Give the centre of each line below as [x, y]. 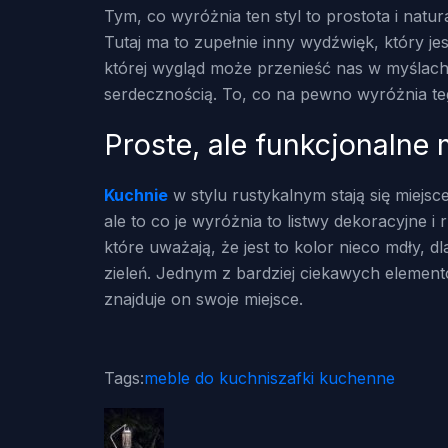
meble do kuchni [207, 378]
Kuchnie [136, 195]
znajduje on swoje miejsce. [203, 299]
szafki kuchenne [332, 378]
